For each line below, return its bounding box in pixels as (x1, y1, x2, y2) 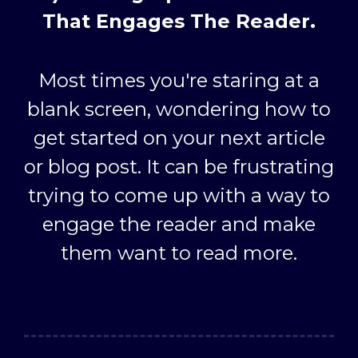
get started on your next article (33, 126, 325, 150)
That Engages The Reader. (42, 10, 316, 34)
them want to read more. (61, 241, 297, 265)
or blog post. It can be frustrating (24, 155, 334, 179)
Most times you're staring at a (38, 69, 320, 93)
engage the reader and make (42, 213, 316, 237)
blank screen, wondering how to (27, 97, 331, 121)
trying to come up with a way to (28, 184, 330, 208)
